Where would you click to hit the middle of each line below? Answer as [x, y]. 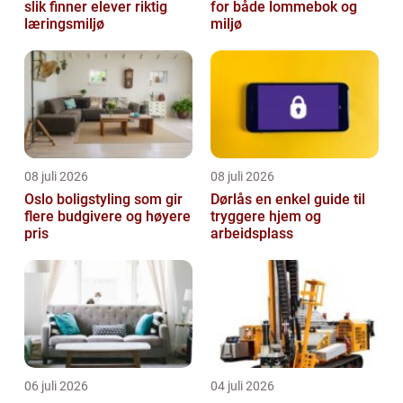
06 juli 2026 [56, 386]
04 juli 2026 [242, 386]
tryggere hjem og [266, 217]
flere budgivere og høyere [107, 217]
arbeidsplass [252, 234]
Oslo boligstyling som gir [103, 200]
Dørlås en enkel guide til [233, 200]
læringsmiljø [64, 24]
